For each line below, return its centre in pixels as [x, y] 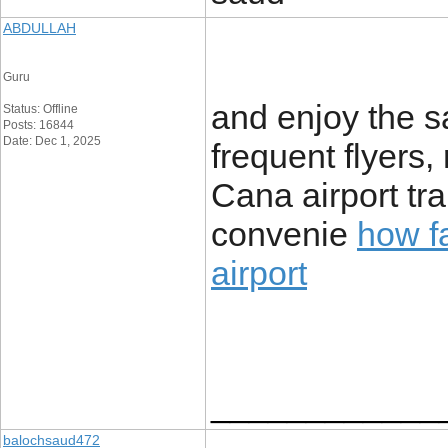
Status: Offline [40, 109]
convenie [284, 234]
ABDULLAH [39, 28]
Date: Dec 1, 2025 [52, 141]
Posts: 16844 [38, 125]
